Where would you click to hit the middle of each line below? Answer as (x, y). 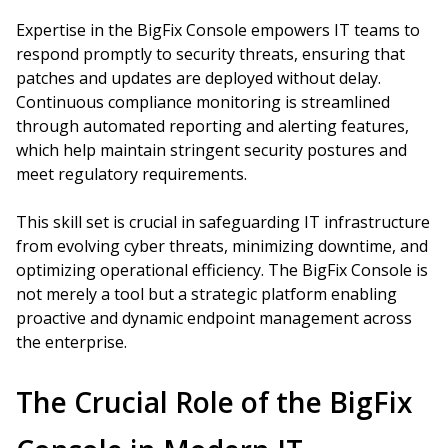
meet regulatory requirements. (131, 174)
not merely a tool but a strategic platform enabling (206, 294)
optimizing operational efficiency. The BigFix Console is (222, 270)
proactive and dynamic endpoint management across (214, 318)
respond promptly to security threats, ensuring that (210, 54)
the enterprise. (71, 342)
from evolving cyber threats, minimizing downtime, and (222, 246)
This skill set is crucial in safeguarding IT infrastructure (223, 222)
